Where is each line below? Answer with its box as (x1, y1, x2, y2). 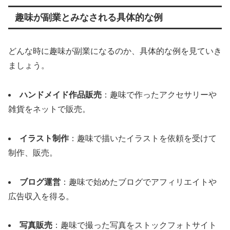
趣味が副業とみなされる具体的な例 (14, 12, 163, 23)
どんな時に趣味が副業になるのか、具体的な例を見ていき (8, 47, 222, 56)
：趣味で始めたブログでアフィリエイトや (61, 177, 217, 186)
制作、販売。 (8, 148, 57, 157)
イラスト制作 (20, 133, 69, 143)
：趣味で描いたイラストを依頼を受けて (69, 133, 217, 143)
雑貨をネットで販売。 (8, 104, 90, 113)
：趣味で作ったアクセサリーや (102, 90, 217, 99)
